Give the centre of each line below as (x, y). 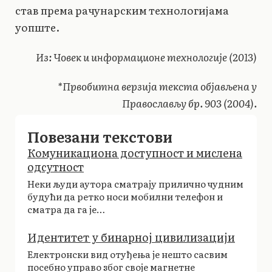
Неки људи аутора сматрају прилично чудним (135, 184)
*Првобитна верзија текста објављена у (157, 86)
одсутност (56, 167)
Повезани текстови (100, 137)
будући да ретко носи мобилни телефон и (125, 197)
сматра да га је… (66, 209)
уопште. (37, 27)
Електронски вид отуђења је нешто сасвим (127, 254)
